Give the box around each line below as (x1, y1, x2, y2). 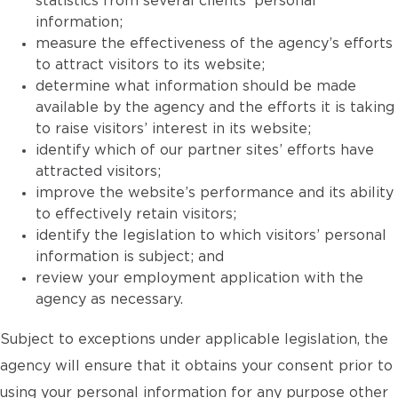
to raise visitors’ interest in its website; (36, 122, 311, 136)
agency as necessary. (36, 292, 183, 306)
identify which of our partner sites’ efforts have (36, 143, 374, 157)
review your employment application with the (36, 271, 363, 285)
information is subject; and (36, 250, 224, 264)
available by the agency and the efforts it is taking (36, 100, 394, 115)
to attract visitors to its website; (36, 58, 265, 72)
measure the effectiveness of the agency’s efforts (36, 36, 393, 51)
